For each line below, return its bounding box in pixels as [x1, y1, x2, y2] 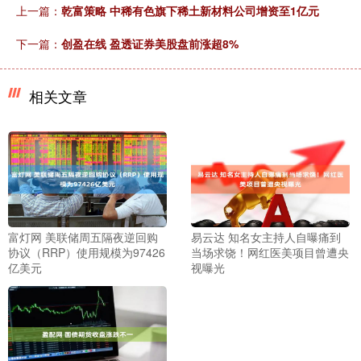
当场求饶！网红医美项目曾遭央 [190, 244, 349, 261]
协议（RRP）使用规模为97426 [8, 244, 165, 261]
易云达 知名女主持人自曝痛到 [190, 229, 341, 246]
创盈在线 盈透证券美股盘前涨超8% [61, 35, 239, 52]
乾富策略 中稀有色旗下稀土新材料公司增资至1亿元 [61, 2, 319, 19]
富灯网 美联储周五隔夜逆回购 [8, 229, 158, 246]
